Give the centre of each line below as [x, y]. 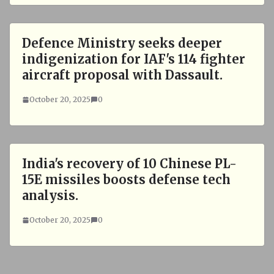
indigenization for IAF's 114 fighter [134, 59]
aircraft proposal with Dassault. [122, 75]
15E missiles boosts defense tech [126, 180]
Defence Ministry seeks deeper [122, 43]
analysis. [50, 195]
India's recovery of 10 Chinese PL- [129, 164]
